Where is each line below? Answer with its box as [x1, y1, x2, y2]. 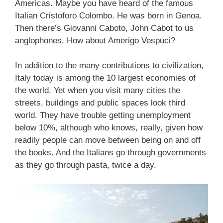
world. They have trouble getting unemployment [15, 111, 191, 120]
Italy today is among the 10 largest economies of [15, 73, 196, 83]
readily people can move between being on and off [15, 135, 201, 145]
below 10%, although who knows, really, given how [15, 123, 203, 133]
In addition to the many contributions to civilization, [15, 61, 204, 71]
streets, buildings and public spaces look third [15, 98, 185, 108]
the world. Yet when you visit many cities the [15, 86, 180, 96]
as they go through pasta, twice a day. [15, 160, 156, 170]
